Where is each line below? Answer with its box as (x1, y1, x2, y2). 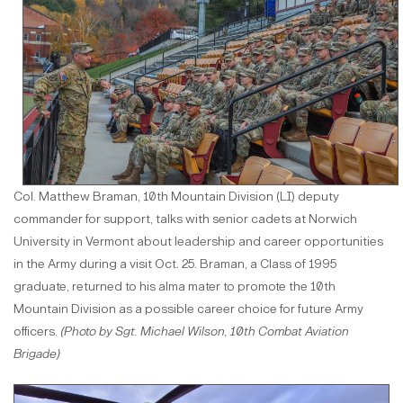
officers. (13, 323, 60, 339)
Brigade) (13, 345, 63, 362)
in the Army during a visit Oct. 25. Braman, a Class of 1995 (13, 255, 336, 272)
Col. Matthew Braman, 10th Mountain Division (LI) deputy (13, 188, 339, 204)
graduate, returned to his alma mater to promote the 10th (13, 278, 336, 294)
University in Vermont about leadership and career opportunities (13, 233, 383, 249)
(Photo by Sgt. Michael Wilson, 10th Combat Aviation (60, 323, 349, 339)
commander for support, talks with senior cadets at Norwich (13, 210, 357, 227)
